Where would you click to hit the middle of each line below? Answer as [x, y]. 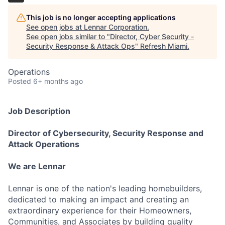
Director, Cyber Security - [152, 36]
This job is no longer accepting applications [101, 17]
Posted [20, 81]
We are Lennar [37, 166]
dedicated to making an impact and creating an [98, 199]
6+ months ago [58, 81]
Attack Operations [44, 144]
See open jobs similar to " [68, 36]
